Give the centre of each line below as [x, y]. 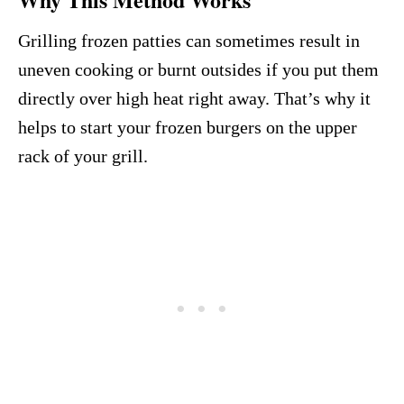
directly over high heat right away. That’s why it [194, 99]
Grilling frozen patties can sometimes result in [189, 41]
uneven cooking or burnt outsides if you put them [198, 70]
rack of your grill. [83, 156]
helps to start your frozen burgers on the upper [188, 128]
